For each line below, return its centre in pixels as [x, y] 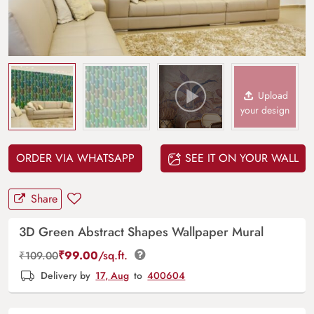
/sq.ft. [115, 256]
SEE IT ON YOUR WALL [240, 158]
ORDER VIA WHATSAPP [75, 158]
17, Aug [112, 276]
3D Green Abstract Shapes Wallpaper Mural [141, 232]
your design [265, 110]
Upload [272, 96]
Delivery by [66, 276]
